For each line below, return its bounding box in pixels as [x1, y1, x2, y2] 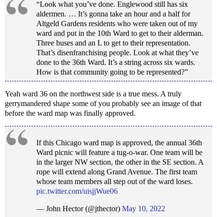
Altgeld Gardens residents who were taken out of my [36, 19, 198, 28]
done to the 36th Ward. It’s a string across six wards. [36, 58, 195, 67]
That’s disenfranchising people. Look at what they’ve [36, 48, 199, 57]
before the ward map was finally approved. [5, 109, 136, 118]
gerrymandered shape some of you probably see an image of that [5, 99, 201, 108]
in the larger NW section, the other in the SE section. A [36, 157, 203, 166]
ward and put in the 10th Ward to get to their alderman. [36, 29, 203, 38]
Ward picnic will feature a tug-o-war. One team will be [36, 148, 202, 156]
